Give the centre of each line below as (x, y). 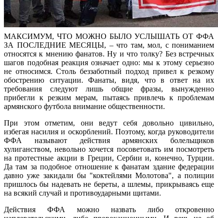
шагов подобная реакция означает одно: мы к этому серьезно (109, 62)
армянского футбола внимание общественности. (84, 106)
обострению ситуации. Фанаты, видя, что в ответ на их (109, 80)
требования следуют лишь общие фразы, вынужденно (109, 89)
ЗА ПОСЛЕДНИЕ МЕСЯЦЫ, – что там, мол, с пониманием (109, 45)
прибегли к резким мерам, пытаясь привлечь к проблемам (109, 97)
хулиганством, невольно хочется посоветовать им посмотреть (109, 149)
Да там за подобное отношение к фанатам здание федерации (109, 166)
